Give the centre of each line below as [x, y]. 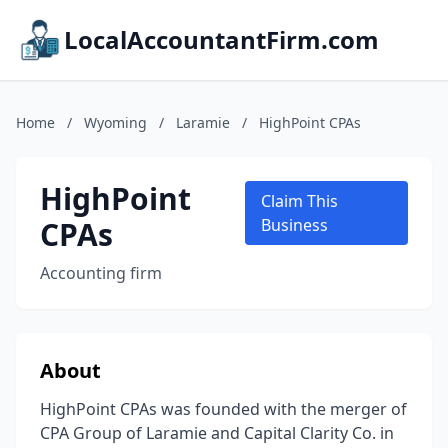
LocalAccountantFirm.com [221, 39]
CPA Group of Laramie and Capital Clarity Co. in [217, 433]
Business [295, 225]
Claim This [300, 201]
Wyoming [115, 122]
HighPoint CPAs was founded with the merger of [223, 409]
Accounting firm [101, 273]
